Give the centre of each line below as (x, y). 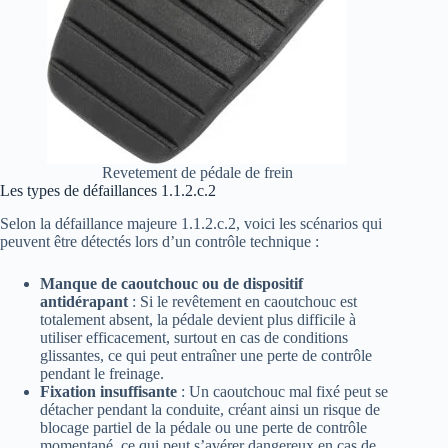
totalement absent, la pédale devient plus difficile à (198, 319)
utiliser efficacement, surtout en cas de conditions (194, 337)
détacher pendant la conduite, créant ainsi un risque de (210, 409)
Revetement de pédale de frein (197, 173)
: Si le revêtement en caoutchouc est (242, 301)
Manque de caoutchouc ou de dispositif (171, 283)
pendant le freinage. (102, 373)
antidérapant (84, 301)
